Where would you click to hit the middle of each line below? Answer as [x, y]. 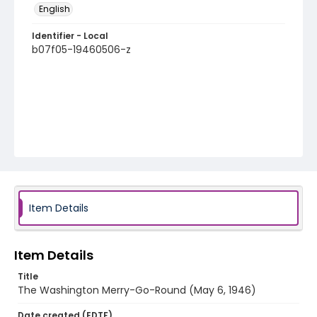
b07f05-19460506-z [81, 50]
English [54, 9]
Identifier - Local [70, 36]
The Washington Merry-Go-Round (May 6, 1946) [137, 290]
